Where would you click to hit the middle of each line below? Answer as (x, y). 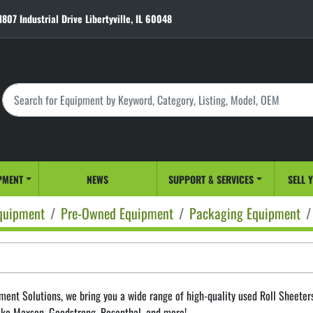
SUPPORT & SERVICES (214, 179)
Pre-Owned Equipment (117, 213)
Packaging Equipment (245, 213)
